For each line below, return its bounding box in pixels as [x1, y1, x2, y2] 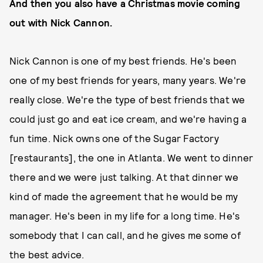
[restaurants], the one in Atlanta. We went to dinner [9, 151, 254, 163]
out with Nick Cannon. [9, 16, 113, 28]
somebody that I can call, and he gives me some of [9, 229, 241, 241]
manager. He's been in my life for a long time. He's [9, 210, 240, 221]
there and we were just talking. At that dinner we [9, 171, 238, 183]
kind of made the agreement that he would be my [9, 190, 238, 202]
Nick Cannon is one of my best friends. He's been [9, 55, 237, 66]
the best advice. [9, 248, 85, 260]
